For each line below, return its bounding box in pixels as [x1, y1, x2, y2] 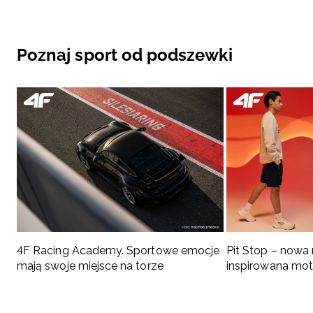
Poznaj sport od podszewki [17, 44, 233, 65]
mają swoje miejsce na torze [17, 259, 163, 272]
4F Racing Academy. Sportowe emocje [17, 243, 220, 257]
